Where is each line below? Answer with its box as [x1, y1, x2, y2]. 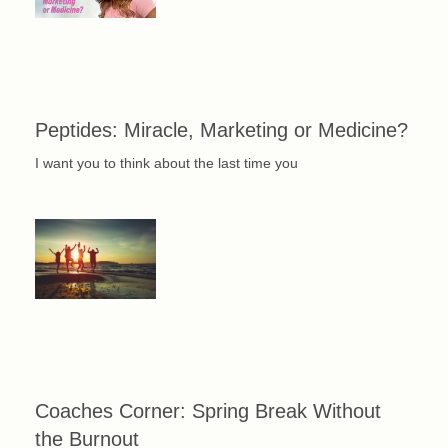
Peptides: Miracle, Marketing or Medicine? [35, 118, 408, 141]
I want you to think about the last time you [35, 154, 298, 171]
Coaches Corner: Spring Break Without [35, 400, 381, 423]
